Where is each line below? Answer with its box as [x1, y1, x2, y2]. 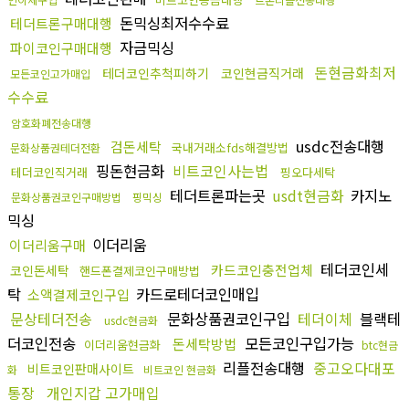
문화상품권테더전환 [10, 139, 100, 155]
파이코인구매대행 [10, 37, 112, 58]
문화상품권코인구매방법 [11, 188, 121, 204]
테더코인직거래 [11, 163, 88, 181]
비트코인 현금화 [143, 361, 216, 377]
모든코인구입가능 [240, 331, 359, 354]
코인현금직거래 [221, 63, 304, 82]
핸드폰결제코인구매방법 [79, 261, 200, 279]
